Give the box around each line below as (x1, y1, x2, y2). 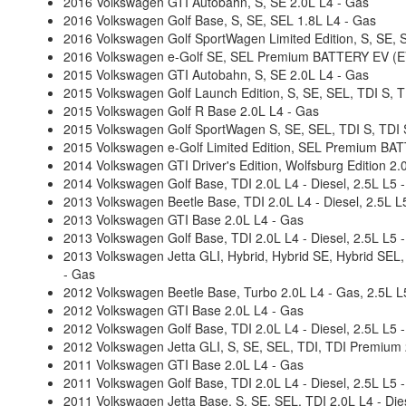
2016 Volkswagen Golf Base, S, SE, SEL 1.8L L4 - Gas (63, 11, 376, 29)
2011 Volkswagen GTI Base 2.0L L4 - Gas (63, 355, 304, 373)
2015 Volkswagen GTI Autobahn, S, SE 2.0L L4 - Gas (63, 65, 369, 83)
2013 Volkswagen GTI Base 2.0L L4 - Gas (63, 210, 304, 228)
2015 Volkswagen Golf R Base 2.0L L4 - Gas (63, 101, 319, 120)
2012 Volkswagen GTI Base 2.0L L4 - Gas (63, 301, 304, 319)
